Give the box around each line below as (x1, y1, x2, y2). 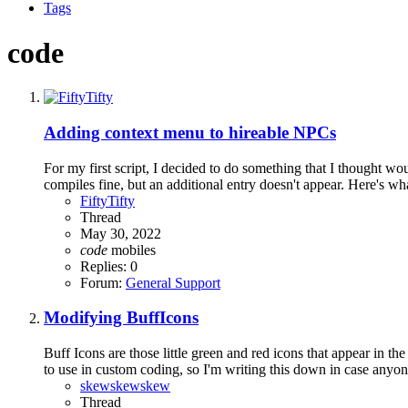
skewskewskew (80, 378, 170, 394)
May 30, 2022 (80, 225, 161, 241)
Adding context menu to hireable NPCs (44, 123, 336, 143)
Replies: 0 (80, 258, 138, 274)
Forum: (80, 274, 126, 291)
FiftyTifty (80, 192, 135, 209)
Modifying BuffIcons (44, 308, 199, 328)
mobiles (111, 241, 156, 258)
